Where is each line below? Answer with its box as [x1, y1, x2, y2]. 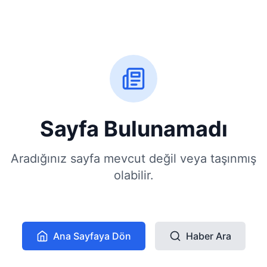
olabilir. [113, 168, 154, 182]
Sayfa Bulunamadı [39, 116, 228, 142]
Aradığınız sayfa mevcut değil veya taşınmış [11, 151, 256, 166]
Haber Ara [185, 230, 231, 242]
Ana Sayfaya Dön [52, 230, 131, 242]
